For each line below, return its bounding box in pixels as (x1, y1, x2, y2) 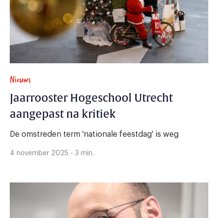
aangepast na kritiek (10, 107, 116, 121)
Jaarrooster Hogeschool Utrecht (10, 91, 173, 105)
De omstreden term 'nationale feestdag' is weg (10, 130, 179, 138)
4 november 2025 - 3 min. (10, 149, 94, 157)
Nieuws (10, 72, 31, 87)
